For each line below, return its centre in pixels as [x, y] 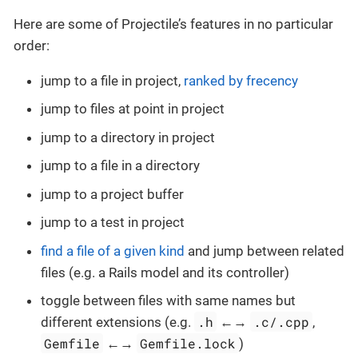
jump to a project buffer [112, 194]
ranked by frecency [241, 80]
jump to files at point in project [133, 109]
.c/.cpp [282, 322]
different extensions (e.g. [117, 322]
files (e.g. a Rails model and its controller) [165, 272]
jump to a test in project [113, 223]
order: [32, 45]
